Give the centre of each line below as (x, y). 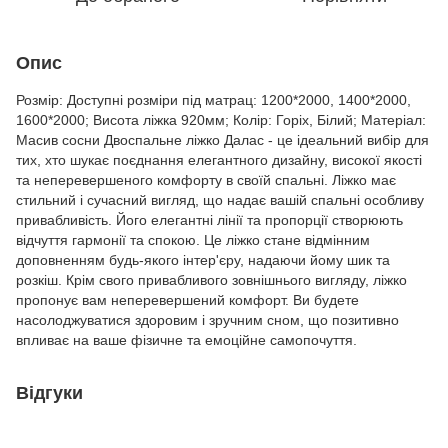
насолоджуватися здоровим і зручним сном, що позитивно (207, 320)
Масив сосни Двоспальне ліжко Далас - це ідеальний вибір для (222, 140)
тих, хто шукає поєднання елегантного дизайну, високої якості (219, 160)
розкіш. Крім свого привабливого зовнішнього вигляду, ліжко (211, 280)
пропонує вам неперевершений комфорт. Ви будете (187, 300)
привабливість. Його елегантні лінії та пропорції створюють (209, 220)
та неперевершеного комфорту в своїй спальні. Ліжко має (206, 180)
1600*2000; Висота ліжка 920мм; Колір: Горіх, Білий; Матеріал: (221, 120)
